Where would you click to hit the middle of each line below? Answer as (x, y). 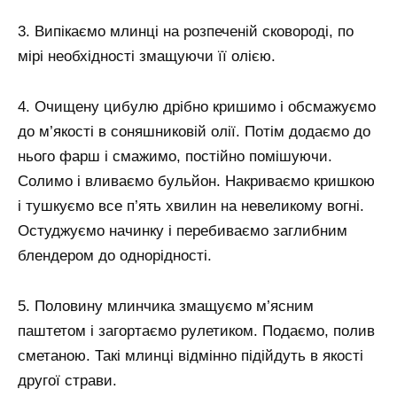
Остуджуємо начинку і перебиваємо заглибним (183, 231)
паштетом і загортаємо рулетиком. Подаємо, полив (196, 331)
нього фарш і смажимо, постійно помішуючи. (175, 157)
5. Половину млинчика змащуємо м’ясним (166, 307)
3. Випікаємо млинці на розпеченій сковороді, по (186, 32)
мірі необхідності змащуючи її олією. (147, 57)
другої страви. (67, 381)
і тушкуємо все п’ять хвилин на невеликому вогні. (191, 206)
